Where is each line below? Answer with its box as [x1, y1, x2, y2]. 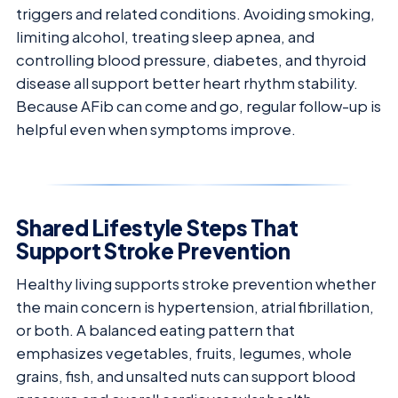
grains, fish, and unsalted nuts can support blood [16, 366, 355, 386]
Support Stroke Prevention [16, 236, 291, 264]
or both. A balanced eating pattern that [16, 320, 295, 339]
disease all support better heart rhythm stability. [16, 73, 358, 92]
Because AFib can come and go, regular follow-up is [16, 96, 381, 115]
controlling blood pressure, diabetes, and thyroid [16, 50, 366, 69]
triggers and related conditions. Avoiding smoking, [16, 4, 375, 23]
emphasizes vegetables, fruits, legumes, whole [16, 343, 352, 362]
